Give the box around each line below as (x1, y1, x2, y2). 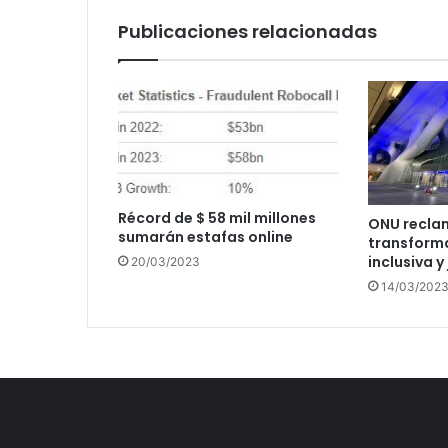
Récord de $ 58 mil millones (118, 207, 316, 228)
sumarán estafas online (118, 226, 293, 247)
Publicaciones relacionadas (118, 19, 377, 44)
